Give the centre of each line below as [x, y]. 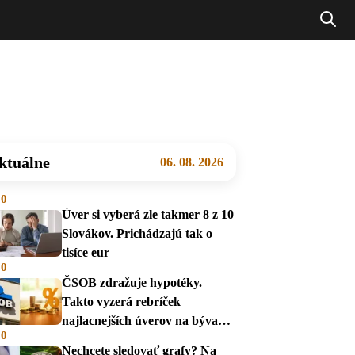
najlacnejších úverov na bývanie [148, 320]
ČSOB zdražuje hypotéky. [132, 282]
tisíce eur [86, 252]
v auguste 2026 [101, 339]
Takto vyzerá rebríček [121, 301]
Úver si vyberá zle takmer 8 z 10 [148, 214]
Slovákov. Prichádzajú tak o [137, 233]
